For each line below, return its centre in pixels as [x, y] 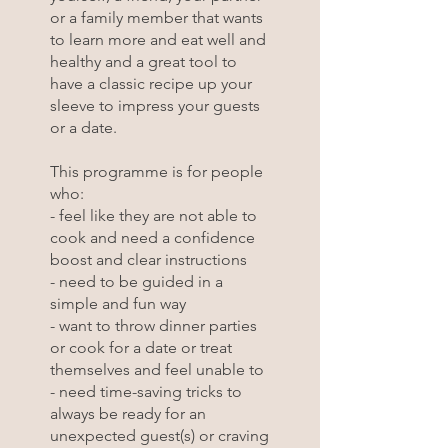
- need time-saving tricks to [146, 392]
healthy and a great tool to [143, 62]
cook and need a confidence [152, 238]
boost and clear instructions [148, 260]
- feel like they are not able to [153, 216]
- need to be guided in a [136, 282]
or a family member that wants [156, 18]
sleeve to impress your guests [155, 106]
